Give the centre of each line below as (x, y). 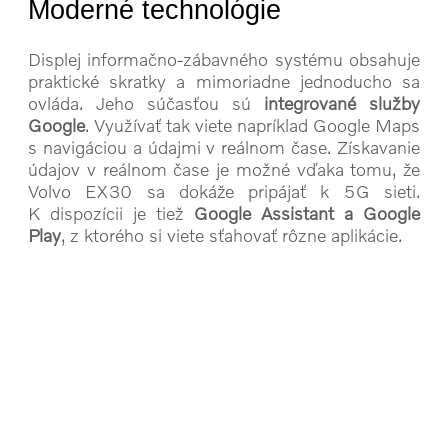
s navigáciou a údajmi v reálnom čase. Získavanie (224, 147)
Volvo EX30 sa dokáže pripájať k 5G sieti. (224, 191)
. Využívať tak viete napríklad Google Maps (252, 125)
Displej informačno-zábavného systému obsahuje (224, 59)
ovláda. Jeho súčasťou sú (146, 103)
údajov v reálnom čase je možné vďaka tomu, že (224, 169)
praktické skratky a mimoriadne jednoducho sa (224, 81)
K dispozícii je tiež (111, 213)
